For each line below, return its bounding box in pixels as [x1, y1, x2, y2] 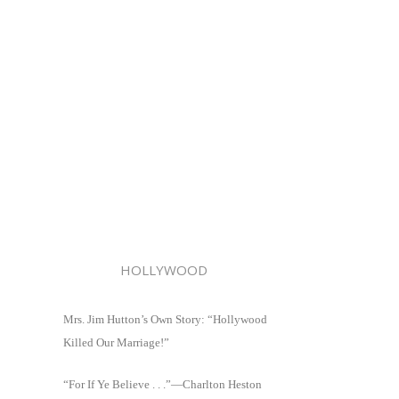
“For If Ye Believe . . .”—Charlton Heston [63, 378, 262, 392]
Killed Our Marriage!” [63, 335, 169, 349]
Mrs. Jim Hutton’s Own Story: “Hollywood [63, 312, 267, 326]
